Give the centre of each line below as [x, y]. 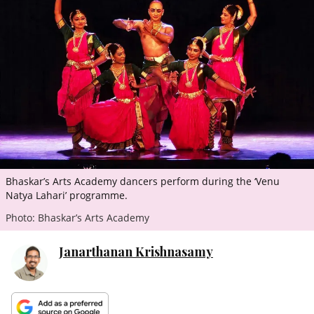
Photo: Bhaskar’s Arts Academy [77, 217]
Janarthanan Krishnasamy [136, 251]
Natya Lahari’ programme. [67, 195]
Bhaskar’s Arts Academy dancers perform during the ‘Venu [143, 181]
